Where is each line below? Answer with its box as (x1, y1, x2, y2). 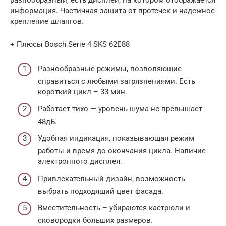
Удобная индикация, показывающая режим (38, 134, 194, 143)
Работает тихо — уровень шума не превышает (38, 104, 202, 114)
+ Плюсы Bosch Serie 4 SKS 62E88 (10, 39, 130, 49)
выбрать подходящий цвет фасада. (38, 186, 163, 196)
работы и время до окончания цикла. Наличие (38, 146, 206, 156)
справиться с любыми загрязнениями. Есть (38, 77, 195, 86)
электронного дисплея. (38, 157, 122, 166)
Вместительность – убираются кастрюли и (38, 203, 190, 213)
